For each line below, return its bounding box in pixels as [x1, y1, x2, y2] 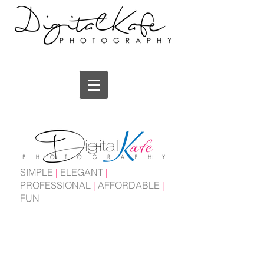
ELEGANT [58, 166, 105, 178]
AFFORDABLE [95, 179, 160, 191]
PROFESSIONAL [20, 179, 93, 191]
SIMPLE [20, 166, 55, 178]
